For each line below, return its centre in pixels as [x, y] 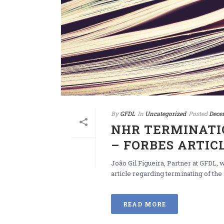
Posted [198, 114]
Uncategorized [165, 114]
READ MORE [144, 204]
